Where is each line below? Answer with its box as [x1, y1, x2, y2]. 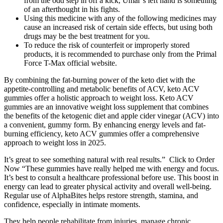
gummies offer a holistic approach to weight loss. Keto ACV [4, 94, 194, 103]
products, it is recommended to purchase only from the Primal [24, 50, 217, 59]
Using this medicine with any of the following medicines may [24, 14, 217, 23]
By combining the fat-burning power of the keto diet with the [4, 76, 195, 85]
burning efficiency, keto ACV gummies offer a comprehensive [4, 129, 199, 138]
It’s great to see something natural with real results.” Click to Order [4, 155, 215, 164]
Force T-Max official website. [24, 59, 117, 68]
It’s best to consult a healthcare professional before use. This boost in [4, 173, 219, 182]
